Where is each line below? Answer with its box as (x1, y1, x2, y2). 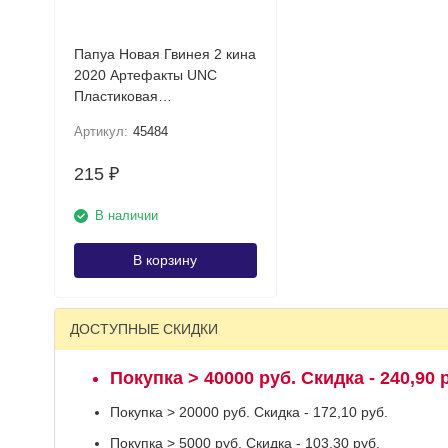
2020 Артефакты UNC (73, 67, 187, 83)
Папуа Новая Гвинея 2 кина (73, 46, 256, 62)
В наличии (94, 208, 158, 223)
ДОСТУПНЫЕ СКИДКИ (69, 321, 218, 337)
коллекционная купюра (73, 109, 226, 125)
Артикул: (73, 124, 128, 139)
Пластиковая (73, 88, 158, 104)
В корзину (133, 252, 197, 268)
